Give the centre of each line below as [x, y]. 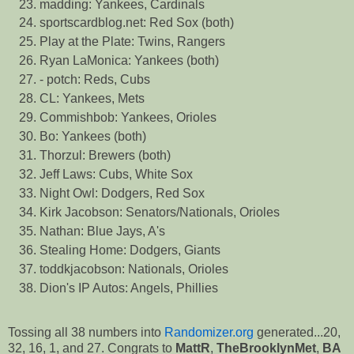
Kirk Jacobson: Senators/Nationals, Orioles [160, 213]
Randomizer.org [209, 332]
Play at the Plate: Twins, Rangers [132, 42]
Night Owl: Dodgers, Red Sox [122, 194]
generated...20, [297, 332]
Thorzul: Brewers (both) [105, 156]
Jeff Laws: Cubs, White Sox [116, 175]
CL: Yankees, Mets [92, 99]
